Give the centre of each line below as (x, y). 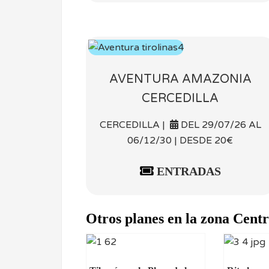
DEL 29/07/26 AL (219, 125)
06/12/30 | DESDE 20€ (180, 141)
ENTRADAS (187, 171)
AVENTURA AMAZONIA (180, 79)
